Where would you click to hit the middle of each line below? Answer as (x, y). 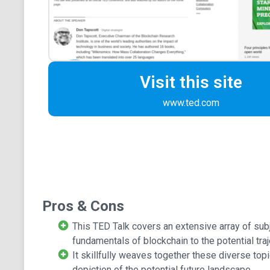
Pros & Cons (83, 206)
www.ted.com (191, 102)
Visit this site (191, 82)
